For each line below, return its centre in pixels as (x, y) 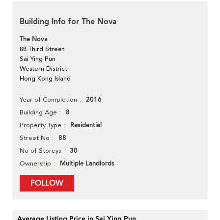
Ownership (35, 164)
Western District (43, 69)
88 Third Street (42, 49)
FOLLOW (47, 183)
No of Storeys (40, 151)
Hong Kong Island (45, 79)
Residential (86, 125)
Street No (35, 138)
